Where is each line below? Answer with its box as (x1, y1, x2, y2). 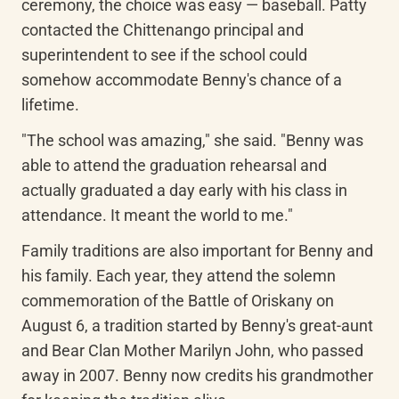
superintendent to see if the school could (21, 45, 307, 64)
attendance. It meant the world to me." (21, 206, 293, 224)
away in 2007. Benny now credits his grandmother (21, 366, 373, 385)
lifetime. (21, 95, 79, 114)
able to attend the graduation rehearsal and (21, 156, 327, 175)
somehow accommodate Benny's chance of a (21, 70, 342, 89)
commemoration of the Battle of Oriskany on (21, 291, 334, 310)
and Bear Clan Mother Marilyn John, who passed (21, 341, 363, 360)
